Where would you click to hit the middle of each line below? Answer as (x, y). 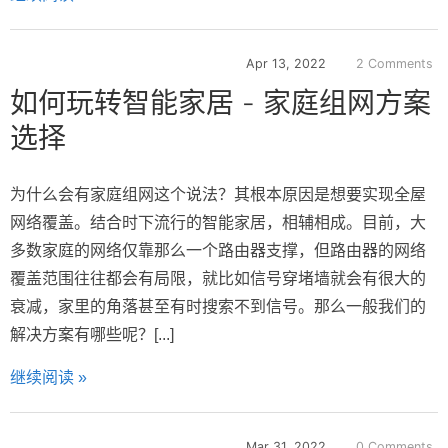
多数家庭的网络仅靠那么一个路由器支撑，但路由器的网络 (218, 251)
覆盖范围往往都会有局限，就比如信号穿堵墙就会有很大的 (218, 279)
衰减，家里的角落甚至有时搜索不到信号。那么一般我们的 (218, 307)
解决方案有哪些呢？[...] (92, 335)
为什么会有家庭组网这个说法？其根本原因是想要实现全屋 (218, 195)
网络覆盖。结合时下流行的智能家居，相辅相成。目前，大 (218, 223)
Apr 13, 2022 (286, 64)
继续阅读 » (48, 378)
